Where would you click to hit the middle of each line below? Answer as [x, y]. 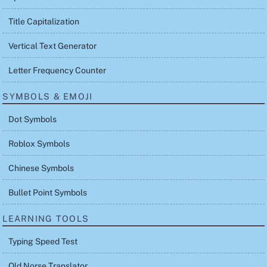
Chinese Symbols [41, 168]
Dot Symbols [33, 119]
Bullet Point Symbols [48, 193]
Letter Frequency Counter [58, 71]
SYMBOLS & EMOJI [48, 96]
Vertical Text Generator [53, 46]
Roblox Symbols [39, 144]
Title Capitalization [44, 22]
